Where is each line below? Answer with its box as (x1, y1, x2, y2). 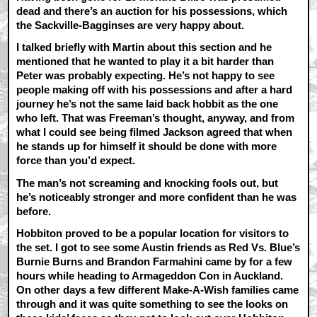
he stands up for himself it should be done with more (16, 140, 277, 153)
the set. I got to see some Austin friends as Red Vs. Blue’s (16, 241, 301, 253)
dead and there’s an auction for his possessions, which (16, 5, 288, 18)
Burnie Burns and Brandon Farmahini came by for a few (16, 255, 293, 267)
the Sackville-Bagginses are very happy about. (16, 19, 245, 32)
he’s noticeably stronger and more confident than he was (16, 190, 297, 203)
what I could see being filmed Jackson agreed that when (16, 126, 293, 139)
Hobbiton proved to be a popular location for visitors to (16, 226, 289, 239)
